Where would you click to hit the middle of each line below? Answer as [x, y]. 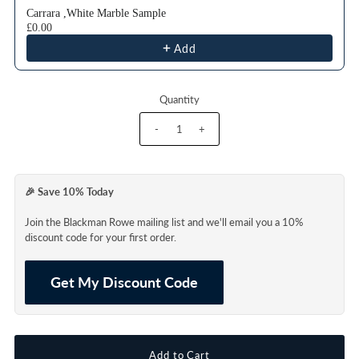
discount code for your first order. [100, 238]
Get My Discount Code [124, 282]
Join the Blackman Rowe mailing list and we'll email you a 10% [163, 222]
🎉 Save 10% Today [69, 192]
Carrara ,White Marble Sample [96, 14]
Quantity [179, 100]
